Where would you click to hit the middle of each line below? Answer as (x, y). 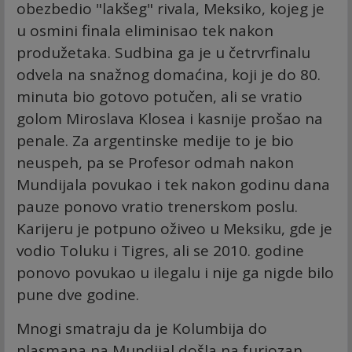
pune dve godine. (78, 295)
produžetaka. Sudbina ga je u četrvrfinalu (163, 53)
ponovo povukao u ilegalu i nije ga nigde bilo (175, 273)
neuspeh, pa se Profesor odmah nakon (155, 163)
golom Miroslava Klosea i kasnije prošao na (170, 119)
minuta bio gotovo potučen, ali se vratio (159, 97)
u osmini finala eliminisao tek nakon (145, 31)
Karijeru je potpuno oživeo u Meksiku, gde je (174, 229)
